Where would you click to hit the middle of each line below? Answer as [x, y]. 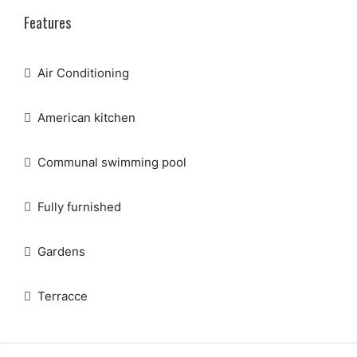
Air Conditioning [83, 73]
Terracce [63, 296]
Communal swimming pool [112, 162]
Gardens [61, 251]
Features [47, 22]
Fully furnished [79, 207]
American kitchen [86, 118]
